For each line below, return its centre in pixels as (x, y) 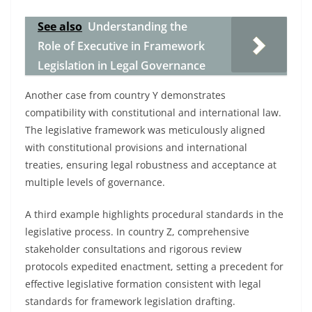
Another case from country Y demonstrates (125, 95)
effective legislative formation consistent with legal (143, 284)
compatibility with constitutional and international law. (153, 112)
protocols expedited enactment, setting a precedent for (154, 266)
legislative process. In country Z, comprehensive (137, 232)
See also (60, 26)
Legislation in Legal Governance (122, 65)
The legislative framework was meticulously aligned (145, 130)
